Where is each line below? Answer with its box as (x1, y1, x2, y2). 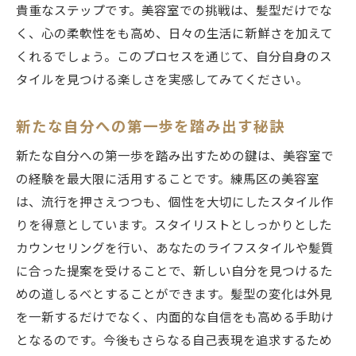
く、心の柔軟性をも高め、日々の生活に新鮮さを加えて (16, 26, 333, 41)
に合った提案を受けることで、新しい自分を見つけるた (16, 264, 333, 279)
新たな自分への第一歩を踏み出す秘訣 (16, 118, 285, 135)
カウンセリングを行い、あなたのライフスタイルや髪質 (16, 241, 334, 256)
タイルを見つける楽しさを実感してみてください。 (16, 72, 308, 87)
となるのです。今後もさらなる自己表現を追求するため (16, 333, 332, 348)
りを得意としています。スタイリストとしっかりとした (16, 218, 332, 233)
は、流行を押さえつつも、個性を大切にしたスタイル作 (16, 195, 334, 210)
